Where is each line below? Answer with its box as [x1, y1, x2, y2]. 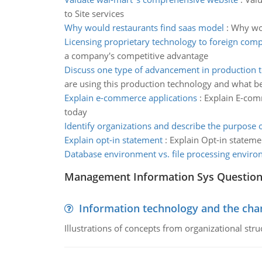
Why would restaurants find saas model [64, 22, 224, 33]
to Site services [64, 8, 124, 19]
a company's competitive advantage [64, 50, 208, 61]
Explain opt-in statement [64, 134, 163, 146]
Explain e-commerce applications [64, 92, 197, 104]
